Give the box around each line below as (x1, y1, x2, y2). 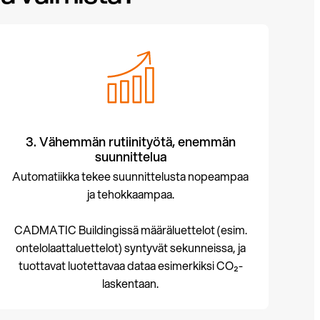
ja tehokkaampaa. (86, 186, 174, 202)
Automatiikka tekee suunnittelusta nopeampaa (12, 168, 249, 184)
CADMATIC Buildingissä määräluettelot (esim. (14, 221, 247, 238)
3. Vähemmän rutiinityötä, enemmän (25, 132, 236, 151)
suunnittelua (94, 147, 166, 166)
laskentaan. (102, 275, 159, 291)
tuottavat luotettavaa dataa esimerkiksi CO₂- (18, 257, 243, 274)
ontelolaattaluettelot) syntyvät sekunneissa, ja (15, 239, 246, 256)
